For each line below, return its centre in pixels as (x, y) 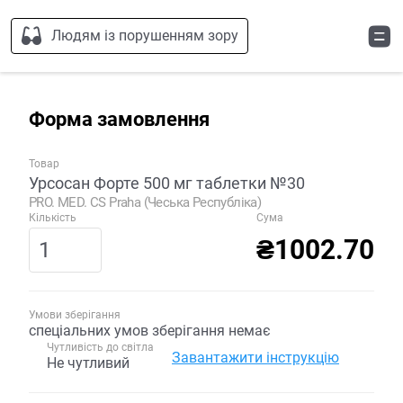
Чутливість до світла (100, 347)
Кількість (53, 218)
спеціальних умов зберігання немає (150, 331)
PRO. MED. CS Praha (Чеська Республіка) (145, 202)
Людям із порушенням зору (145, 36)
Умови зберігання (75, 315)
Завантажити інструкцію (255, 358)
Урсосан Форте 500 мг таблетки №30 (167, 183)
